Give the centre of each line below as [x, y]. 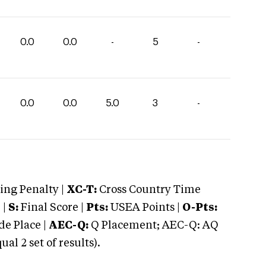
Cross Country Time [150, 190]
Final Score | [51, 208]
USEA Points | [145, 208]
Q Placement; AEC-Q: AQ [153, 226]
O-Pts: [200, 208]
